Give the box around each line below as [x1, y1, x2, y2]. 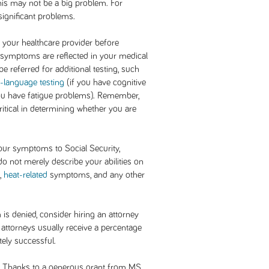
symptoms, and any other [47, 170, 145, 180]
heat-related [4, 170, 47, 180]
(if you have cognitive [64, 77, 146, 87]
